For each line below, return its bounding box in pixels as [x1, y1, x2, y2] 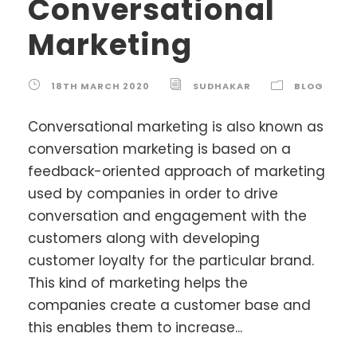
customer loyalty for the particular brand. [28, 250, 314, 270]
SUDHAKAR [193, 79, 251, 92]
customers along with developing [28, 228, 260, 248]
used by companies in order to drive [28, 183, 278, 203]
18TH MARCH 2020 [51, 79, 150, 92]
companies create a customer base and [28, 295, 311, 315]
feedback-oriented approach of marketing [28, 161, 325, 181]
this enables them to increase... [28, 317, 242, 337]
